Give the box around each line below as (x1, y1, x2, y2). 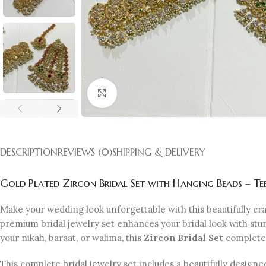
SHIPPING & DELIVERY (112, 145, 205, 158)
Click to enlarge (117, 87, 181, 99)
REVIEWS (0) (58, 145, 112, 158)
